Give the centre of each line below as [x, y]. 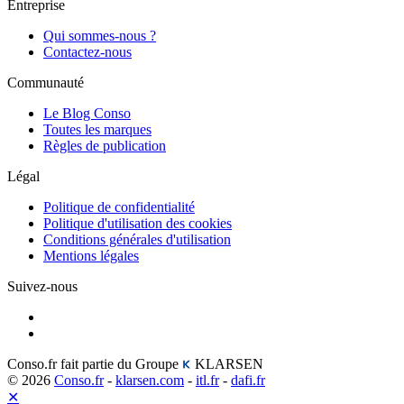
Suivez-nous [42, 287]
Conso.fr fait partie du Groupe [95, 364]
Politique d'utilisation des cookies [138, 224]
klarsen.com [150, 381]
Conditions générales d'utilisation [137, 240]
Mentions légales [91, 256]
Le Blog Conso [87, 114]
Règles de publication [105, 146]
